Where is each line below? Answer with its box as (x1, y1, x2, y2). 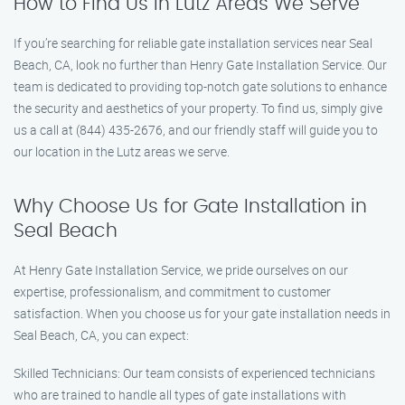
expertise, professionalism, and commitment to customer (14, 283, 331, 300)
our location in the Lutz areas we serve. (14, 143, 230, 160)
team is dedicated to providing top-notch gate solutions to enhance (14, 78, 387, 95)
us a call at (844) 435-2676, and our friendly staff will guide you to (14, 121, 378, 138)
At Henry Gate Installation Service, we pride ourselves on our (14, 261, 348, 278)
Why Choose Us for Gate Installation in (14, 197, 367, 216)
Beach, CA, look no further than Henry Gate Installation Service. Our (14, 56, 387, 73)
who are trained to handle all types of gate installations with (14, 386, 346, 403)
